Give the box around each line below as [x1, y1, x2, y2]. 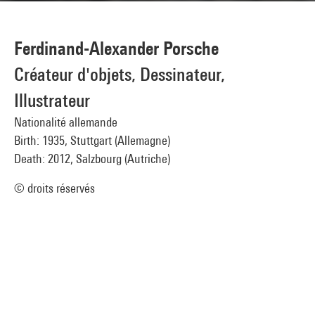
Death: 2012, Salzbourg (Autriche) [14, 151, 170, 166]
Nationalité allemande [14, 115, 117, 129]
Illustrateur [14, 89, 90, 111]
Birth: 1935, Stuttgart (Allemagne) [14, 133, 170, 148]
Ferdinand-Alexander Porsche [14, 37, 219, 59]
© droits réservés [14, 181, 95, 195]
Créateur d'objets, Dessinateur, [14, 63, 225, 85]
